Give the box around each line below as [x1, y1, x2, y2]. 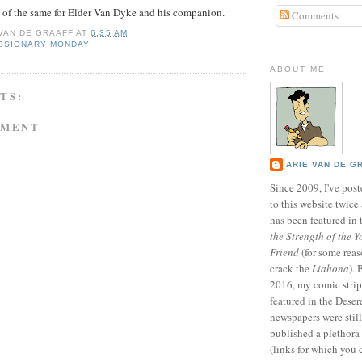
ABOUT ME [270, 65, 326, 74]
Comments [288, 7, 339, 23]
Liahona [312, 261, 349, 276]
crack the [270, 261, 312, 276]
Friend [270, 245, 299, 260]
